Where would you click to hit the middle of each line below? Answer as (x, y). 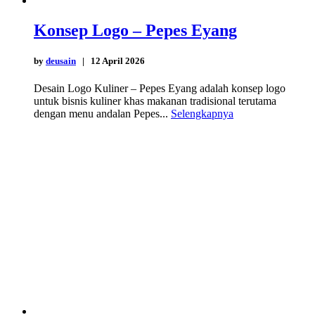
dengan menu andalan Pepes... (102, 114)
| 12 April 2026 (110, 60)
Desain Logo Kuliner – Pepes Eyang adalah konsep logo (160, 89)
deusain (61, 60)
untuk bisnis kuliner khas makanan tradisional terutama (155, 101)
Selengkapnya (202, 114)
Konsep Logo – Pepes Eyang (135, 30)
